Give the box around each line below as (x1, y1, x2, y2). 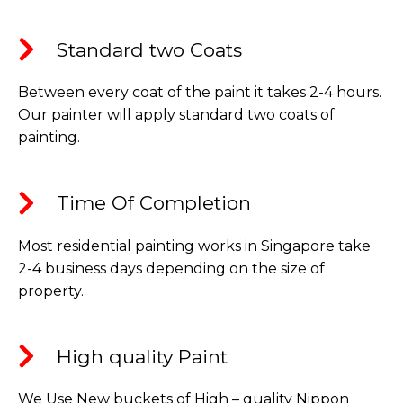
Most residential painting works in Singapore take (18, 237, 371, 255)
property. (18, 282, 84, 300)
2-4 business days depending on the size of (18, 259, 325, 277)
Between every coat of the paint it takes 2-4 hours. (18, 84, 381, 102)
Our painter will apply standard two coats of (18, 106, 335, 124)
